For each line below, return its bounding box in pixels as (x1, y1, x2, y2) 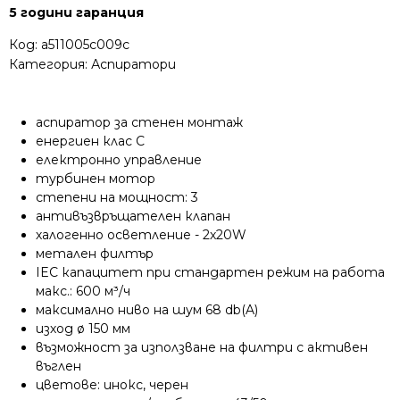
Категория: (9, 55, 91, 72)
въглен (36, 357, 81, 374)
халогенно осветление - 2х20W (36, 226, 246, 243)
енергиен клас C (36, 132, 145, 149)
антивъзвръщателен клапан (36, 207, 230, 224)
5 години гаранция (9, 4, 144, 21)
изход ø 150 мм (36, 320, 130, 337)
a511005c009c (41, 36, 129, 53)
